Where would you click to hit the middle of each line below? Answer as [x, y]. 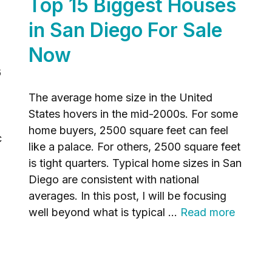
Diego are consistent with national [114, 179]
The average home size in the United [121, 97]
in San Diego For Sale [126, 30]
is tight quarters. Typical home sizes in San [135, 163]
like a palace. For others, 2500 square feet [135, 147]
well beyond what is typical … [105, 212]
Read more [208, 212]
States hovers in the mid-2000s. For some [134, 114]
